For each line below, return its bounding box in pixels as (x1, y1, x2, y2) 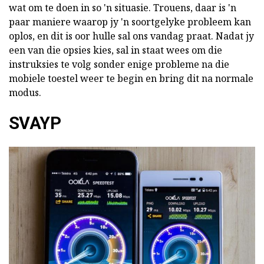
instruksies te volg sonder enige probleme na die (9, 58, 229, 71)
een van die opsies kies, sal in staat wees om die (9, 44, 222, 57)
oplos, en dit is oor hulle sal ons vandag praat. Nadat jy (9, 29, 254, 42)
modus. (9, 86, 41, 99)
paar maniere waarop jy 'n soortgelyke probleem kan (9, 15, 251, 28)
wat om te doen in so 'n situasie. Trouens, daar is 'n (9, 1, 236, 14)
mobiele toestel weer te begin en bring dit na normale (9, 72, 253, 85)
